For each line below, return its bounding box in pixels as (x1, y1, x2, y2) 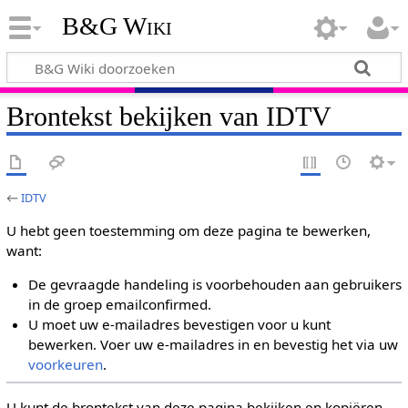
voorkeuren (28, 355, 104, 374)
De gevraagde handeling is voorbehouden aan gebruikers (28, 275, 403, 294)
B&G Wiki (61, 12, 172, 41)
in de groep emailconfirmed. (28, 295, 212, 314)
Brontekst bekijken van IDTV (5, 100, 331, 132)
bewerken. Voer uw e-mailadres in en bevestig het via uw (28, 335, 399, 354)
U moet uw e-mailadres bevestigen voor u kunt (28, 315, 331, 334)
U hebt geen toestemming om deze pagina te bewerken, (5, 221, 371, 240)
